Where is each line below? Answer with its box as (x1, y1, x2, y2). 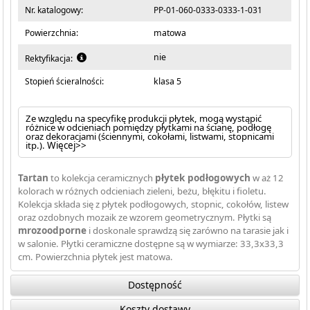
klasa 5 (154, 75, 182, 87)
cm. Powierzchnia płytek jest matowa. (18, 250, 176, 263)
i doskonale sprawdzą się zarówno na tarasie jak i (86, 224, 289, 237)
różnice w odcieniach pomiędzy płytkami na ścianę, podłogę (26, 121, 272, 134)
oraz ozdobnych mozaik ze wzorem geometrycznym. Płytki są (18, 211, 272, 224)
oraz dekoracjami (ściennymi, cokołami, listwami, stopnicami (26, 130, 275, 143)
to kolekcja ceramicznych (48, 172, 156, 184)
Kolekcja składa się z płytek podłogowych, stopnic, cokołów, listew (18, 198, 289, 210)
